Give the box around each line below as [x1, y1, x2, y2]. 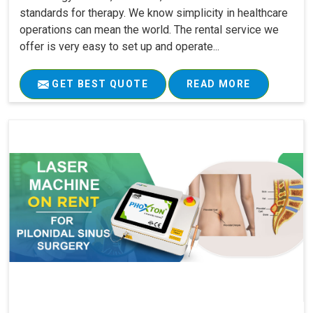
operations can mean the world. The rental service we [20, 22, 279, 36]
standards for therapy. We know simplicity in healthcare [20, 6, 288, 20]
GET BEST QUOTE [49, 78, 148, 89]
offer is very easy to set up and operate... [20, 39, 219, 53]
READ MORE [187, 78, 251, 89]
